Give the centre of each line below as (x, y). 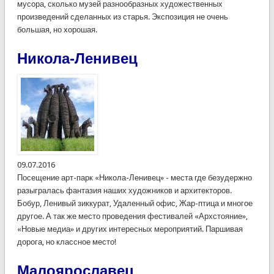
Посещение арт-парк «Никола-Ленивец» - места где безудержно (134, 177)
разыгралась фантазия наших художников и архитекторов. (124, 190)
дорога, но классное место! (66, 242)
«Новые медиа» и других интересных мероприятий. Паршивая (130, 229)
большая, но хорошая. (57, 29)
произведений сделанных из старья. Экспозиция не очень (122, 17)
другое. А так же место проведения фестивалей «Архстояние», (132, 216)
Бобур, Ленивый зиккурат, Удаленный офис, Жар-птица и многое (135, 203)
